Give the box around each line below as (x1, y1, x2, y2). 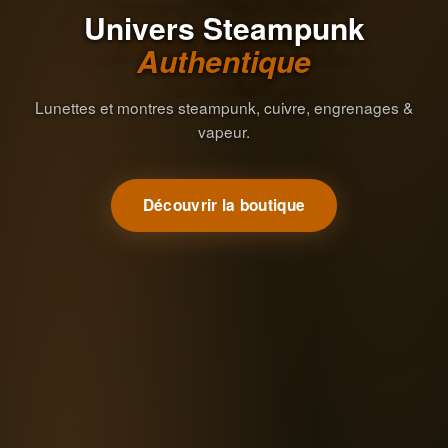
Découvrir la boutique (142, 193, 306, 216)
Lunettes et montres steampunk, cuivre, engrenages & (35, 95, 413, 118)
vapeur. (198, 119, 250, 142)
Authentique (137, 38, 311, 82)
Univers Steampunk (83, 5, 365, 49)
